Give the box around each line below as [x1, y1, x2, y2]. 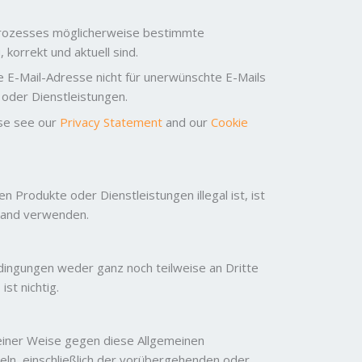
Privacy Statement [60, 113, 162, 130]
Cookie [211, 113, 248, 130]
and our [162, 113, 211, 130]
